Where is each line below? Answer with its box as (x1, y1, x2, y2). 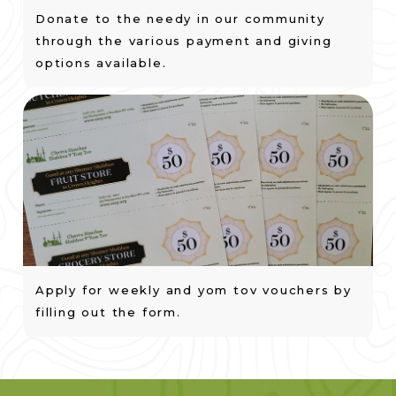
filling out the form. (35, 305, 181, 320)
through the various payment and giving (35, 33, 332, 48)
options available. (35, 55, 167, 70)
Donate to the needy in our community (35, 11, 325, 26)
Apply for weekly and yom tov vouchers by (35, 283, 352, 298)
